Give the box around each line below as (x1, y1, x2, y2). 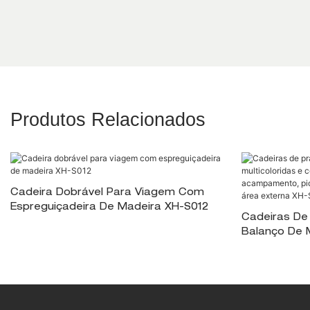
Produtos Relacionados (10, 109, 206, 131)
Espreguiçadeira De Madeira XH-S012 (10, 203, 208, 212)
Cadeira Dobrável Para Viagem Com (10, 188, 204, 198)
